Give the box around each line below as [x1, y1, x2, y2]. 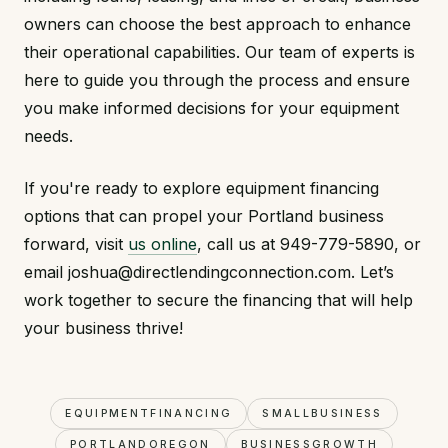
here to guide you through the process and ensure [24, 70, 410, 91]
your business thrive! [24, 318, 183, 339]
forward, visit [24, 234, 128, 255]
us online [128, 234, 197, 255]
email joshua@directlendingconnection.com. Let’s [24, 262, 394, 283]
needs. [24, 126, 73, 147]
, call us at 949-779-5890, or [197, 234, 421, 255]
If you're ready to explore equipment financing [24, 178, 379, 199]
